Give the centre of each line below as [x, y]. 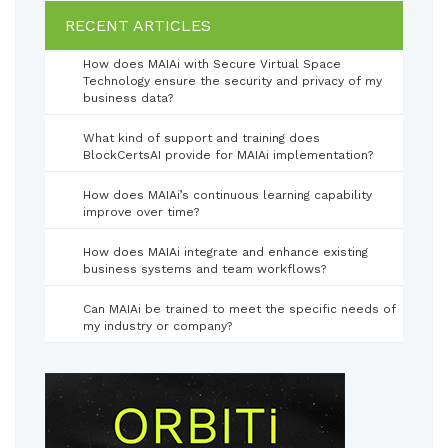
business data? [128, 97]
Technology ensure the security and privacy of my [232, 80]
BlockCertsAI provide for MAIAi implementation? [228, 154]
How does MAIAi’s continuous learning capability [227, 194]
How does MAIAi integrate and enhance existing [225, 251]
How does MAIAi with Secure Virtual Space [212, 63]
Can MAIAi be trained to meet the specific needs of [239, 308]
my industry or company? [157, 325]
